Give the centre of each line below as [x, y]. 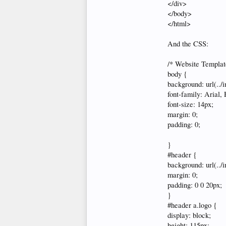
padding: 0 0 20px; [195, 185]
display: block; [189, 215]
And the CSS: [188, 44]
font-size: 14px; [190, 104]
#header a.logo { [192, 205]
